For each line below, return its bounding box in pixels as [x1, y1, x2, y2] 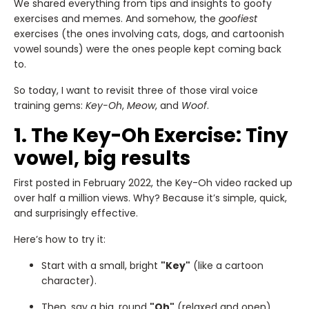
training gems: [14, 98, 86, 112]
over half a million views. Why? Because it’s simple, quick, [14, 190, 287, 205]
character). [41, 273, 97, 288]
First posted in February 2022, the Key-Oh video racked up [14, 175, 292, 190]
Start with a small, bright [41, 258, 161, 272]
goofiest [219, 11, 257, 26]
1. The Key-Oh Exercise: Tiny [14, 121, 288, 149]
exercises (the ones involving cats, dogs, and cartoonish [14, 26, 284, 41]
